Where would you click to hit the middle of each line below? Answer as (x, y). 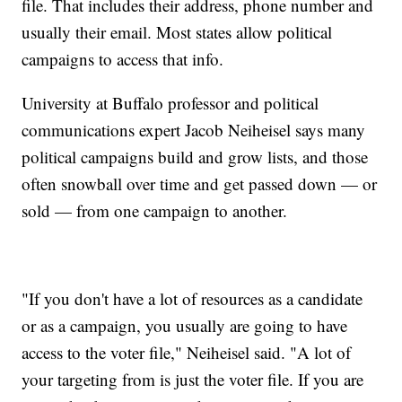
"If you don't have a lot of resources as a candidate (192, 299)
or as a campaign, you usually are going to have (185, 326)
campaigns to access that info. (123, 59)
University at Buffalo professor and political (170, 103)
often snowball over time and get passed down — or (200, 184)
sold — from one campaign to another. (155, 211)
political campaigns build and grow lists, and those (195, 157)
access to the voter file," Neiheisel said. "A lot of (187, 353)
